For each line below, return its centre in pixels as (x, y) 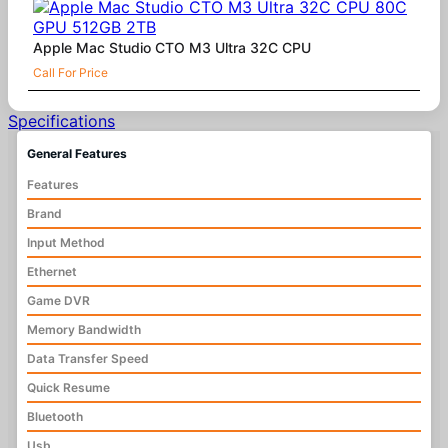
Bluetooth (54, 417)
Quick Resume (68, 388)
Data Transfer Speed (87, 359)
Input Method (65, 243)
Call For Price (70, 73)
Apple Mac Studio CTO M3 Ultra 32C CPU (172, 48)
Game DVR (58, 301)
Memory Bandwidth (83, 330)
